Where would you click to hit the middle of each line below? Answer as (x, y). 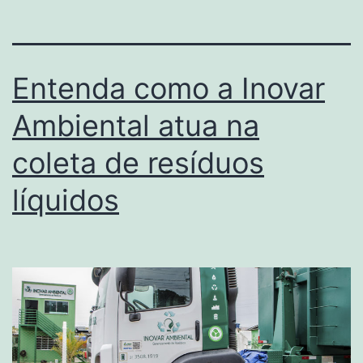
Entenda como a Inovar (169, 89)
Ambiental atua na (136, 126)
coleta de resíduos (138, 163)
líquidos (66, 201)
